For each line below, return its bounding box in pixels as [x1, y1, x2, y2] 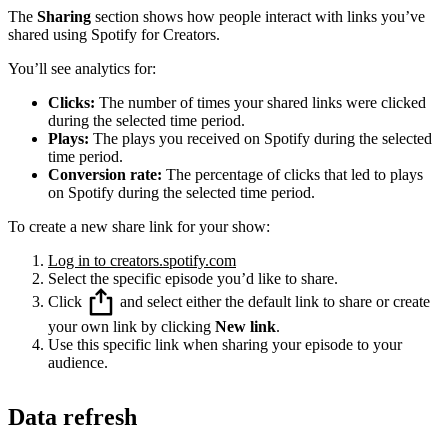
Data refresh [8, 403, 137, 430]
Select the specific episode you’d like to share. [48, 269, 338, 287]
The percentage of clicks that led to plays [166, 165, 423, 183]
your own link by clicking [48, 317, 215, 335]
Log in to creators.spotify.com [48, 251, 236, 269]
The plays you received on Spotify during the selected [93, 129, 432, 147]
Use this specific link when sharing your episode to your [48, 335, 402, 353]
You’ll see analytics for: [8, 59, 156, 77]
